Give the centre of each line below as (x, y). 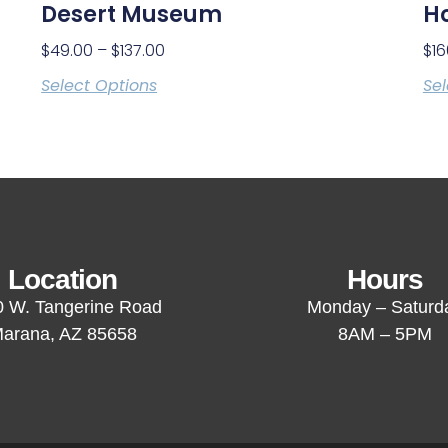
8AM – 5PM (385, 333)
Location (63, 279)
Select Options (99, 85)
